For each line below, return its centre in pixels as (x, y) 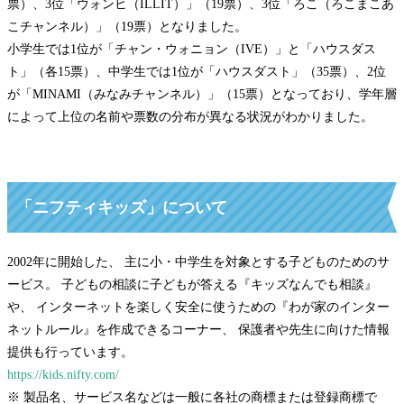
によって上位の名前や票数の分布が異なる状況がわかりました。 (190, 116)
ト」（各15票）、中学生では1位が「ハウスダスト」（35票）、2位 (197, 71)
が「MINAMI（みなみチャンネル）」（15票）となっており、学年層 (202, 94)
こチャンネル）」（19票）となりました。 (127, 26)
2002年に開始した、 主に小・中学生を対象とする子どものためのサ (198, 262)
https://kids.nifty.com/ (63, 374)
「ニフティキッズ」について (122, 207)
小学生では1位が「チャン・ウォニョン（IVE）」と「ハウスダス (192, 49)
